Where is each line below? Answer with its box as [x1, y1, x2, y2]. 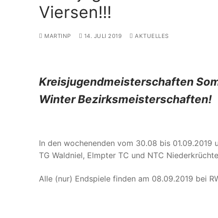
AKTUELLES [133, 33, 169, 40]
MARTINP [42, 33, 71, 40]
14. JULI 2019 [84, 33, 122, 40]
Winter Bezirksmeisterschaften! [39, 92, 212, 106]
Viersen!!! [39, 1, 111, 22]
